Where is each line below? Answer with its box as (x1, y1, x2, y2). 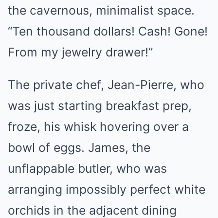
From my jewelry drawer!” (8, 45, 153, 59)
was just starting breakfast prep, (8, 98, 192, 113)
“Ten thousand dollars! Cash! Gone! (8, 24, 208, 38)
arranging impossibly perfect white (8, 182, 205, 197)
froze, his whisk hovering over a (8, 119, 189, 134)
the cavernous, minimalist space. (8, 3, 195, 18)
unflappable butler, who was (8, 161, 167, 176)
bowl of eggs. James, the (8, 140, 150, 155)
